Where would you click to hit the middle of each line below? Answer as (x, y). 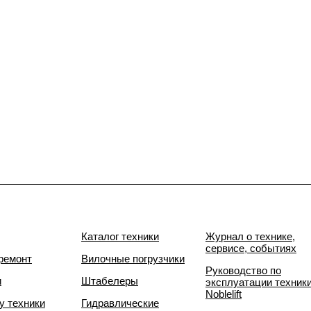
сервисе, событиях (251, 248)
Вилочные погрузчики (133, 259)
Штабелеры (110, 281)
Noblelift (224, 294)
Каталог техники (120, 236)
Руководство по (243, 270)
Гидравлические (120, 303)
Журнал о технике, (250, 236)
